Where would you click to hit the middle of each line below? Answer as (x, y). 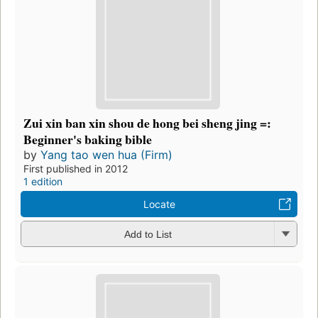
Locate (159, 204)
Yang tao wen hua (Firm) (106, 154)
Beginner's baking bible (88, 139)
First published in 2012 (76, 168)
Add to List (148, 235)
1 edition (43, 181)
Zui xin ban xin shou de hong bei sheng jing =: (147, 122)
